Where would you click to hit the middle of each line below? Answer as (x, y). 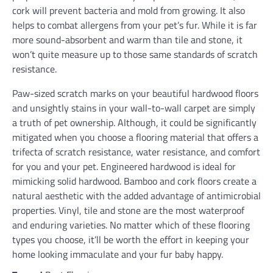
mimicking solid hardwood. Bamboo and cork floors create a (134, 181)
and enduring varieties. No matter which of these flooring (131, 225)
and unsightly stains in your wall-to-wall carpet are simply (134, 108)
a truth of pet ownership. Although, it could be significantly (134, 122)
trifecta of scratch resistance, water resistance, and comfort (136, 151)
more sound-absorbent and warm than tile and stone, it (127, 39)
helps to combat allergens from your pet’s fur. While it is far (135, 25)
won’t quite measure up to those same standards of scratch (135, 54)
